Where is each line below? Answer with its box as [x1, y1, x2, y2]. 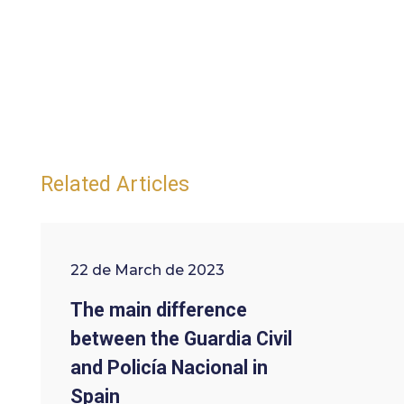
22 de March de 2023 [70, 261, 225, 280]
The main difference [70, 298, 248, 322]
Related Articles [41, 170, 189, 197]
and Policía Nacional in [70, 356, 269, 380]
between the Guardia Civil [70, 327, 293, 351]
